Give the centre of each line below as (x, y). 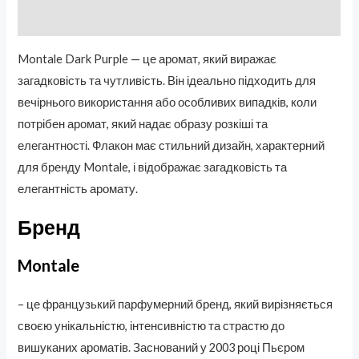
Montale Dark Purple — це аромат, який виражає (147, 59)
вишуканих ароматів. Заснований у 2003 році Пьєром (161, 348)
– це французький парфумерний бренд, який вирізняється (175, 305)
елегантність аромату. (78, 189)
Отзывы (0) (51, 20)
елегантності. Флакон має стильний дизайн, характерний (171, 146)
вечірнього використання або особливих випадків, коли (167, 103)
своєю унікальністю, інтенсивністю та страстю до (151, 326)
